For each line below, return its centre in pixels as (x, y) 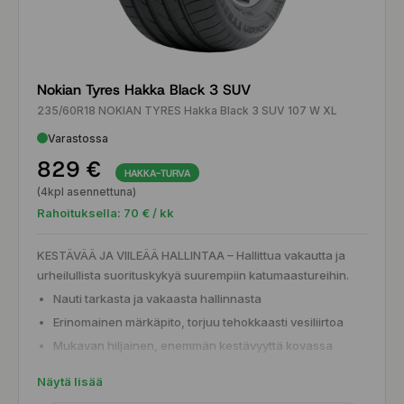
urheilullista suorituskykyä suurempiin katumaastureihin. (193, 275)
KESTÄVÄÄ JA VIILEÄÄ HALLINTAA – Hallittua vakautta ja (191, 255)
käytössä (78, 365)
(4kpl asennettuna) (87, 191)
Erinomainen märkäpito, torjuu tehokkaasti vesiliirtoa (198, 321)
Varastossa (78, 138)
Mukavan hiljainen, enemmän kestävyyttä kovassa (193, 345)
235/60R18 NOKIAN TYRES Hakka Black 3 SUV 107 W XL (187, 110)
